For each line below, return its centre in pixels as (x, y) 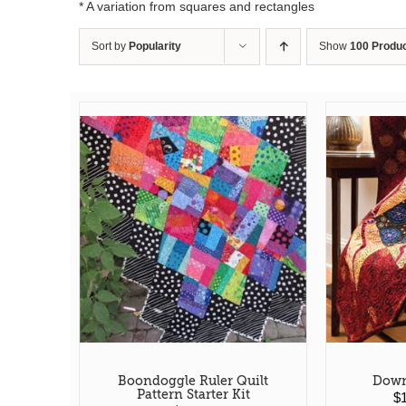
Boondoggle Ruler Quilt (193, 381)
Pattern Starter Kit (193, 395)
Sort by (110, 46)
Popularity (155, 46)
